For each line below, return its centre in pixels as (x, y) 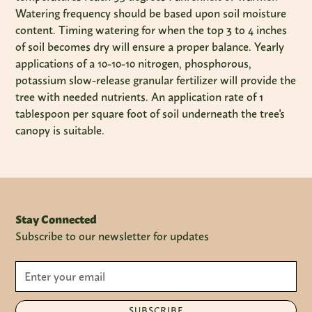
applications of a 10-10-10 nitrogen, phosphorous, (134, 63)
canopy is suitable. (60, 130)
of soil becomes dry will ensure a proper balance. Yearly (150, 47)
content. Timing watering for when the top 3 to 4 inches (151, 30)
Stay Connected (56, 219)
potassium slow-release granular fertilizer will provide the (156, 80)
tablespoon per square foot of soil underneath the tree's (150, 114)
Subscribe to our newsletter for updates (112, 236)
